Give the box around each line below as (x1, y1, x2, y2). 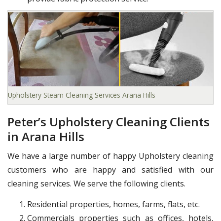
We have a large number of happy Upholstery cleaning (7, 150, 214, 162)
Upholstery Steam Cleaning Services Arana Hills (8, 90, 155, 100)
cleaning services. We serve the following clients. (7, 178, 185, 189)
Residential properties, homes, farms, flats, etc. (27, 199, 200, 210)
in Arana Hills (7, 128, 84, 145)
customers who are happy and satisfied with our (7, 164, 214, 176)
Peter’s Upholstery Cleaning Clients (7, 113, 210, 130)
